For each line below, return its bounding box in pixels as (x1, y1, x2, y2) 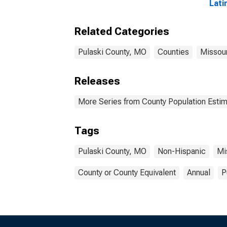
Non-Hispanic (158, 146, 206, 156)
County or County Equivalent (78, 168, 176, 177)
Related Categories (74, 25, 169, 37)
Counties (158, 47, 189, 57)
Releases (74, 75, 120, 87)
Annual (187, 168, 210, 177)
